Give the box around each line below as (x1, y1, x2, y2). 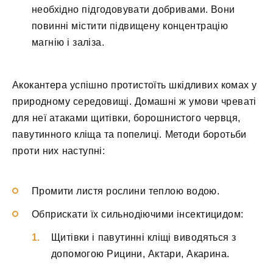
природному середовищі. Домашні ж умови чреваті (12, 96, 257, 107)
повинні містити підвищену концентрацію (32, 21, 229, 32)
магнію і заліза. (32, 37, 104, 48)
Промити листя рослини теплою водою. (32, 185, 220, 196)
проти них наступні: (12, 146, 105, 157)
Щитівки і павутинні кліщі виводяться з (51, 232, 236, 243)
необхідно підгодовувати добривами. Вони (32, 4, 235, 15)
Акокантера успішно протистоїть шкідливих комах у (12, 80, 257, 91)
